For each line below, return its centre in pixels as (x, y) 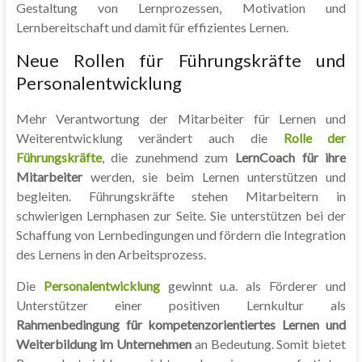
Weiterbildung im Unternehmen (104, 344)
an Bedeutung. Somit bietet (269, 344)
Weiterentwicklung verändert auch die (149, 138)
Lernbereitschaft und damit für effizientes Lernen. (152, 27)
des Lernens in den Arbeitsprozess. (111, 254)
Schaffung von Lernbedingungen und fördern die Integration (181, 235)
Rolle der (315, 138)
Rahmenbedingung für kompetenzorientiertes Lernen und (181, 324)
